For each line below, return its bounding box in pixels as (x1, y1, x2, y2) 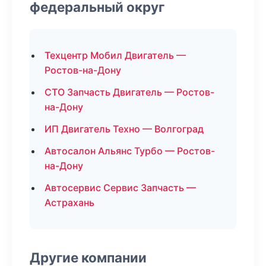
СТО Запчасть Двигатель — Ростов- (45, 86, 214, 98)
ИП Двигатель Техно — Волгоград (45, 123, 204, 135)
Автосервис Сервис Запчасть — (45, 182, 196, 194)
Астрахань (45, 197, 94, 208)
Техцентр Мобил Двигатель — (45, 49, 186, 61)
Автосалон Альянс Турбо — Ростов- (45, 145, 215, 157)
